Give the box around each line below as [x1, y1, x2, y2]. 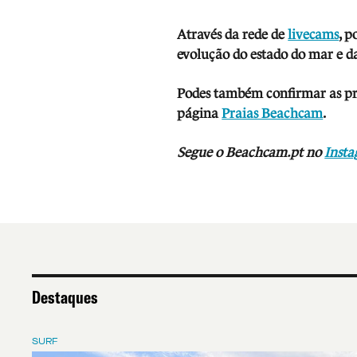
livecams [288, 26, 339, 42]
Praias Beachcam [222, 105, 324, 121]
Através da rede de [177, 26, 288, 42]
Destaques [32, 285, 98, 308]
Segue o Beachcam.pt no [177, 144, 325, 160]
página [177, 105, 222, 121]
